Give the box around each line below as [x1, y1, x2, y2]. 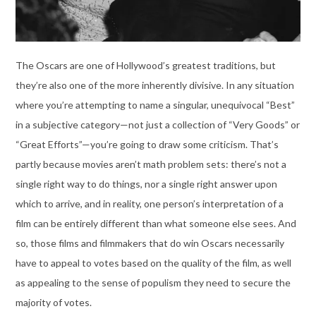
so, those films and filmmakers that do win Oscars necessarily [15, 236, 284, 249]
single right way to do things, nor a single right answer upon [15, 177, 277, 190]
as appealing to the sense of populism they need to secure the [15, 276, 291, 288]
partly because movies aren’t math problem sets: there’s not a [15, 157, 286, 170]
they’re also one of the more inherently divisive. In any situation [15, 78, 294, 91]
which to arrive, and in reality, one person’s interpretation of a [15, 197, 284, 209]
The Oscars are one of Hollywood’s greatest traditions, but [15, 59, 276, 71]
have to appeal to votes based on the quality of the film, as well [15, 256, 291, 269]
